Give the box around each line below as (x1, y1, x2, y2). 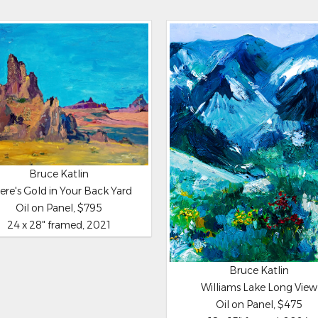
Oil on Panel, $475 (215, 298, 302, 312)
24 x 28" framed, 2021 (7, 218, 111, 231)
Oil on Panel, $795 (16, 201, 103, 214)
